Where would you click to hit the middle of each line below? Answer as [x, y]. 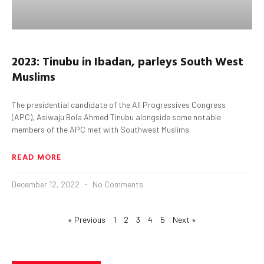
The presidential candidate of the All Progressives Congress [119, 104]
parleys [158, 60]
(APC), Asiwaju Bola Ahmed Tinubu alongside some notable [116, 117]
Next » [184, 219]
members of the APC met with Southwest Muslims [100, 129]
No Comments [117, 184]
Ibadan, [115, 60]
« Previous [87, 219]
